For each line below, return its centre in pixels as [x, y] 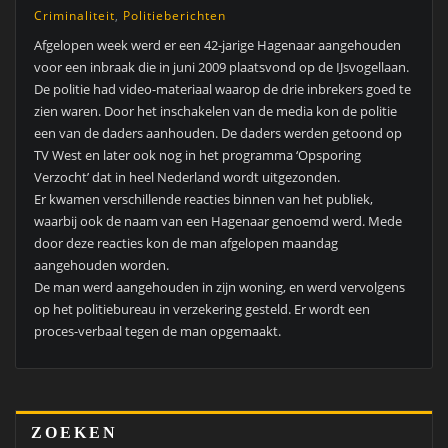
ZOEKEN [74, 432]
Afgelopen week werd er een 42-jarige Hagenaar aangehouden [217, 45]
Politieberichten [174, 16]
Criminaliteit [74, 16]
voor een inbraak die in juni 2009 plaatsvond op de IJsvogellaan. [221, 67]
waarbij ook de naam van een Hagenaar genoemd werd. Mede [217, 221]
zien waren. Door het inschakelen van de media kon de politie [215, 111]
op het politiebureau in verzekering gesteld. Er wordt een [201, 309]
